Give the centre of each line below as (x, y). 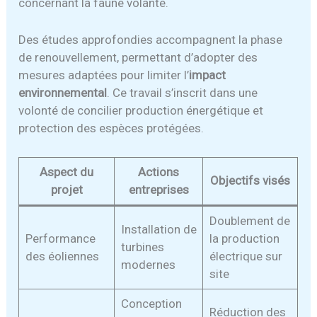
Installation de (158, 229)
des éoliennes (62, 256)
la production (244, 238)
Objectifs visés (250, 180)
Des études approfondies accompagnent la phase (151, 40)
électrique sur (246, 256)
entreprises (158, 189)
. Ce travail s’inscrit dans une (183, 93)
